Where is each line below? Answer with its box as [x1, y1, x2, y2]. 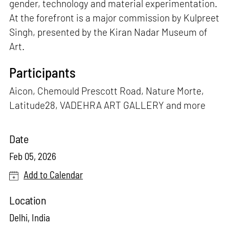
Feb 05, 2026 [9, 150, 57, 163]
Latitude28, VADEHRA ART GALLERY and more [9, 99, 206, 111]
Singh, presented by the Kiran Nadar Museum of [9, 26, 208, 38]
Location [9, 193, 47, 207]
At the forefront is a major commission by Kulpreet [9, 11, 220, 24]
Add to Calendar [24, 169, 83, 181]
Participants [9, 64, 76, 81]
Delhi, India [9, 212, 51, 224]
